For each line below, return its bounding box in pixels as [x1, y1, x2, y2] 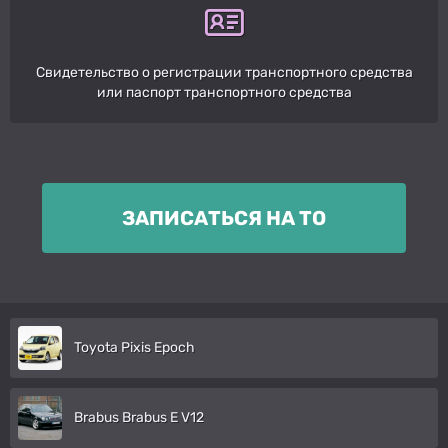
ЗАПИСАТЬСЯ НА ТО [122, 205, 326, 230]
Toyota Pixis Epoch [74, 338, 195, 356]
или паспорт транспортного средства [96, 83, 352, 101]
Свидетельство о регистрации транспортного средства [35, 63, 413, 81]
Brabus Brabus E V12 [74, 408, 204, 426]
